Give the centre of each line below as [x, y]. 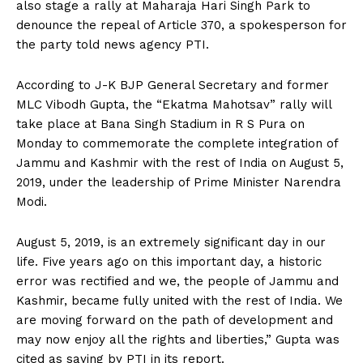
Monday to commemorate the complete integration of [177, 143]
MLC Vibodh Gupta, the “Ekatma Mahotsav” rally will [174, 104]
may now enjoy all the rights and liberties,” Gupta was [178, 339]
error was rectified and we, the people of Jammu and [177, 281]
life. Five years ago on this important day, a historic [169, 261]
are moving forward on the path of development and [175, 320]
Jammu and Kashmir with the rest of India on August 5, [180, 162]
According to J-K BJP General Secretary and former [173, 85]
